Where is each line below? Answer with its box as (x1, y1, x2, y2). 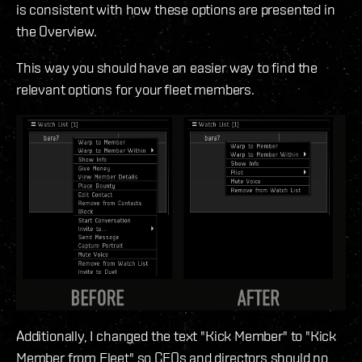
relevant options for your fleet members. (16, 80, 255, 98)
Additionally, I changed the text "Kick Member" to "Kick (16, 326, 337, 344)
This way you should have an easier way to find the (16, 58, 318, 76)
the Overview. (16, 22, 97, 40)
